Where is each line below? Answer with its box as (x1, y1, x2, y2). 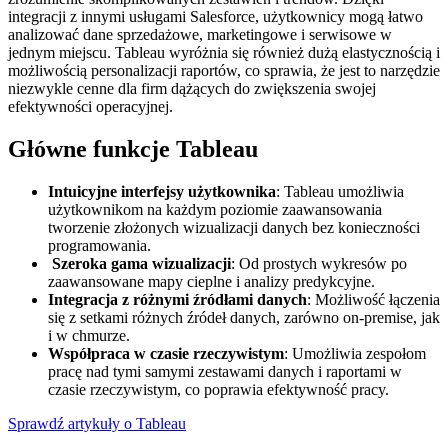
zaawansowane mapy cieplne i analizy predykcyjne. (48, 272, 375, 290)
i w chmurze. (48, 326, 130, 344)
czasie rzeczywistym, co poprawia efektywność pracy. (48, 380, 389, 398)
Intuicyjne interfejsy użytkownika (48, 182, 276, 200)
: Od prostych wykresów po (231, 254, 407, 272)
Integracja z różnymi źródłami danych (48, 290, 307, 308)
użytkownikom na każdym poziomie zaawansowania (48, 200, 382, 218)
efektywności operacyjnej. (8, 97, 173, 115)
